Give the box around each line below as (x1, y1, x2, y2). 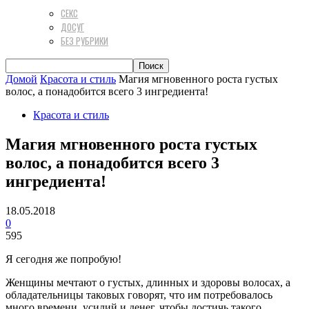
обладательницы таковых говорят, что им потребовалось (6, 288, 272, 301)
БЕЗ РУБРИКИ (61, 34, 108, 48)
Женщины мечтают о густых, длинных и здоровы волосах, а (6, 276, 290, 288)
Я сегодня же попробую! (6, 252, 121, 265)
